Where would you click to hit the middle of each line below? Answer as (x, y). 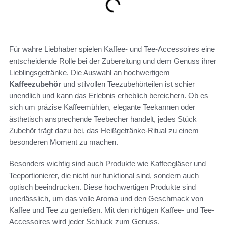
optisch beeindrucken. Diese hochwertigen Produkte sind (102, 187)
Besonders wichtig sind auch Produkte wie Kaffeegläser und (107, 163)
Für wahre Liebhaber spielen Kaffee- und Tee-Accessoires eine (112, 49)
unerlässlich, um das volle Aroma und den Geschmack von (106, 198)
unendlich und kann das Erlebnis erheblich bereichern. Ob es (109, 95)
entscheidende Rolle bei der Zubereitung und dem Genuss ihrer (113, 61)
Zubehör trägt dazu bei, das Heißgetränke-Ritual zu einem (104, 130)
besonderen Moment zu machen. (64, 142)
